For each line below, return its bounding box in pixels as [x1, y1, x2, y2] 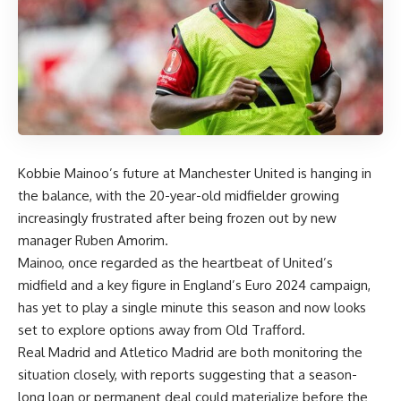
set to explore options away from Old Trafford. [18, 321, 305, 339]
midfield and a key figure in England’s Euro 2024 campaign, [18, 277, 371, 294]
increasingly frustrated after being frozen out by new [18, 209, 337, 227]
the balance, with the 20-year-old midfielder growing [18, 187, 339, 205]
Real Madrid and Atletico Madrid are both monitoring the [18, 344, 363, 362]
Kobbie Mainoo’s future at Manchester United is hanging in [18, 165, 371, 183]
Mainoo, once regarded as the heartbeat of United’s [18, 254, 333, 272]
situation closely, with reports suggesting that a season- [18, 366, 357, 384]
